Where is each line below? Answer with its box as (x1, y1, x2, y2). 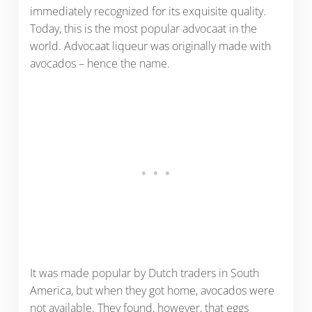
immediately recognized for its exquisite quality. (29, 3, 266, 19)
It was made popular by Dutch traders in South (29, 265, 259, 281)
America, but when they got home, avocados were (29, 282, 274, 298)
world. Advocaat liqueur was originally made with (29, 38, 271, 54)
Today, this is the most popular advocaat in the (29, 20, 257, 36)
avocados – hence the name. (29, 55, 173, 71)
